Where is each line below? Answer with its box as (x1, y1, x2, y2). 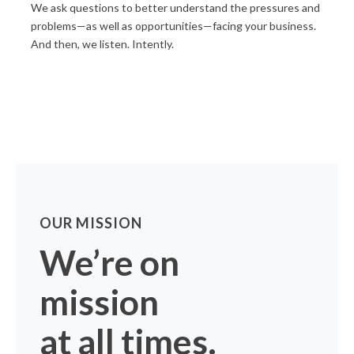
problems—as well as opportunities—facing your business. (30, 19, 316, 33)
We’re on (40, 242, 180, 284)
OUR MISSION (40, 214, 143, 232)
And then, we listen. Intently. (30, 37, 174, 51)
